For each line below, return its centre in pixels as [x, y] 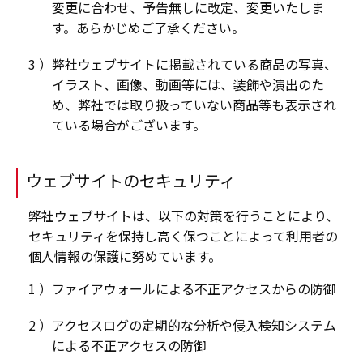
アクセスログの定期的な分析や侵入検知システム [194, 325]
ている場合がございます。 [128, 125]
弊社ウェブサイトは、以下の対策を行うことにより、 [184, 216]
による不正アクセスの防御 [129, 346]
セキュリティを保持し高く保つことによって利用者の [183, 236]
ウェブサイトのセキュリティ [131, 181]
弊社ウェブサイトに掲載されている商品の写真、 [194, 64]
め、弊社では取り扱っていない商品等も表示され [194, 105]
